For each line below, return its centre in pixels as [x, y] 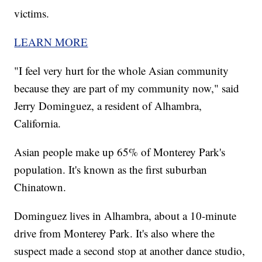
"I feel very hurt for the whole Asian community [122, 71]
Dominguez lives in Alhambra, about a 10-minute [125, 216]
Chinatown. [42, 187]
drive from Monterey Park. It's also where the [115, 233]
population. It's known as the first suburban [111, 170]
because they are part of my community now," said [127, 88]
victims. [32, 13]
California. [38, 123]
